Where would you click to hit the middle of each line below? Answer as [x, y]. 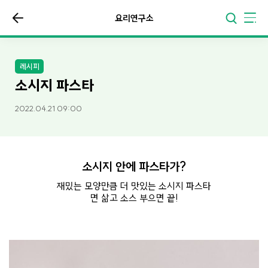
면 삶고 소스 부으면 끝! [134, 198]
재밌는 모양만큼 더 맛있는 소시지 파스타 [134, 186]
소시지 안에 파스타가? [134, 166]
